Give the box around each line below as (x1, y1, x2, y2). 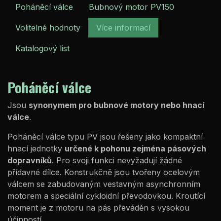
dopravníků (7, 155, 52, 165)
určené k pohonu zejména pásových (65, 143, 206, 153)
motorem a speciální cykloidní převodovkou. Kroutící (7, 190, 205, 201)
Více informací (96, 22, 150, 33)
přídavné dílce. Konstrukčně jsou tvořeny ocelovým (7, 167, 200, 177)
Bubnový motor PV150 (89, 1, 174, 12)
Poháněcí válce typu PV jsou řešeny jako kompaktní (7, 131, 203, 142)
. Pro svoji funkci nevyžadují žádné (52, 155, 182, 165)
